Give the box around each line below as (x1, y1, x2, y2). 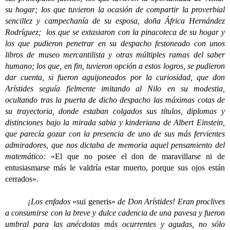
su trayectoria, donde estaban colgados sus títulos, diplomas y (5, 107, 225, 116)
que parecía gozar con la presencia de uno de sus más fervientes (5, 129, 225, 138)
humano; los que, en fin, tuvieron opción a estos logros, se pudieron (5, 62, 225, 70)
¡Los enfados (5, 197, 73, 206)
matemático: (5, 152, 51, 161)
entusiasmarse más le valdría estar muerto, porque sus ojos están (5, 163, 225, 172)
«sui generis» (72, 197, 116, 206)
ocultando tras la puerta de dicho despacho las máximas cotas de (5, 95, 225, 104)
